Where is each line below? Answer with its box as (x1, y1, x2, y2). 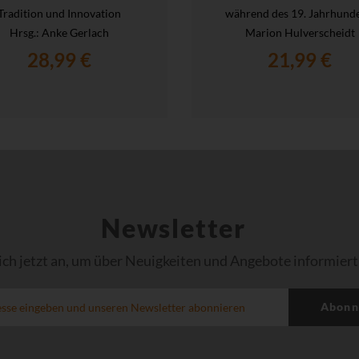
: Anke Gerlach (36, 25, 109, 39)
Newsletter (101, 212, 246, 244)
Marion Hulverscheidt (244, 25, 355, 39)
